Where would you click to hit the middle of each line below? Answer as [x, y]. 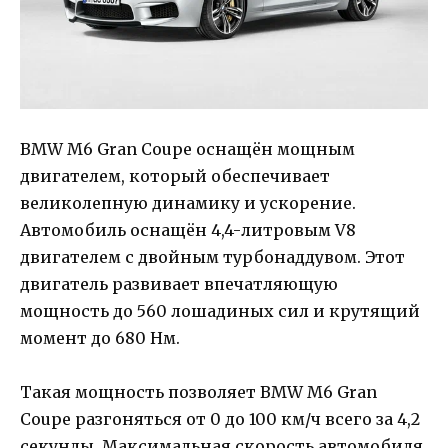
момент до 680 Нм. [100, 338]
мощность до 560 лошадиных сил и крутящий [220, 311]
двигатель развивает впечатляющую [179, 284]
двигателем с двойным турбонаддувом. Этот [212, 257]
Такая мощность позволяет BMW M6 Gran [198, 392]
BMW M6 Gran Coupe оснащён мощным [187, 149]
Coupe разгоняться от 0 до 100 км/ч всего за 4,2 [220, 419]
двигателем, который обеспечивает [175, 176]
